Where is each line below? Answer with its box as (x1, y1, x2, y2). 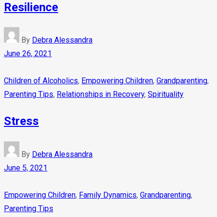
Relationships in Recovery (57, 90, 144, 99)
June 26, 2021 (4, 49, 52, 59)
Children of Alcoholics (4, 76, 78, 86)
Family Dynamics (79, 190, 137, 200)
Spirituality (148, 90, 184, 99)
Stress (4, 114, 39, 128)
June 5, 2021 (4, 163, 47, 173)
